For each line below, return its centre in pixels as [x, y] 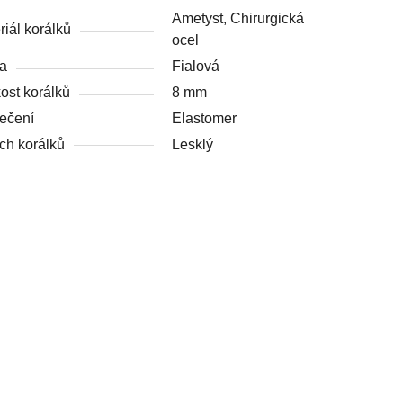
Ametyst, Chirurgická [237, 18]
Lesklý [192, 144]
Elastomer [204, 118]
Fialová [195, 66]
